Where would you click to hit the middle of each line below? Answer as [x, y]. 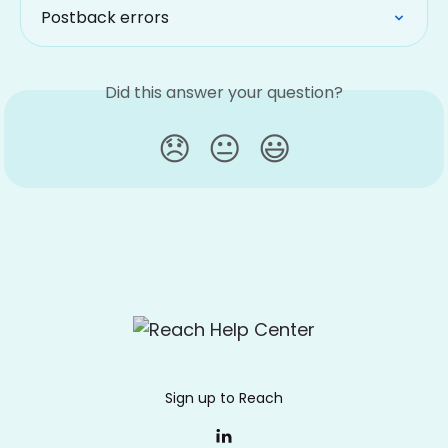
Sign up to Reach [224, 398]
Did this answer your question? [224, 92]
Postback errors [105, 17]
